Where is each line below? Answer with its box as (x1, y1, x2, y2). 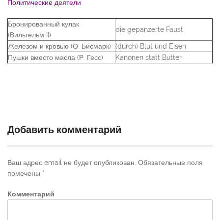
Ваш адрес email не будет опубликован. (7, 159, 136, 167)
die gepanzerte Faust (115, 26, 183, 34)
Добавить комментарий (7, 124, 121, 136)
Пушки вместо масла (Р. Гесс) (8, 54, 103, 62)
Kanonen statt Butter (115, 54, 182, 62)
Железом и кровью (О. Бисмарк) (8, 42, 111, 51)
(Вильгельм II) (8, 31, 51, 39)
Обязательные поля (136, 159, 203, 167)
